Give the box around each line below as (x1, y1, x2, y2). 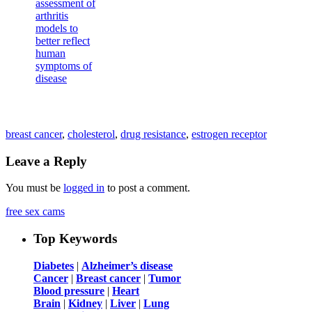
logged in (63, 182, 104, 194)
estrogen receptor (192, 128, 267, 141)
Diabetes (33, 259, 74, 272)
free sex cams (6, 205, 65, 218)
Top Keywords (33, 231, 117, 247)
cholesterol (68, 128, 115, 141)
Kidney (68, 297, 102, 309)
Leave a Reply (6, 153, 87, 169)
